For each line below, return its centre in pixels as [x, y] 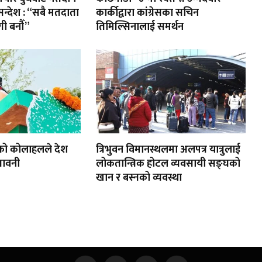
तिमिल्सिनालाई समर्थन [140, 27]
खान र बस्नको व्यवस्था [139, 178]
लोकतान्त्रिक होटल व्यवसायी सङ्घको [168, 164]
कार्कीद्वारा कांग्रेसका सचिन [147, 13]
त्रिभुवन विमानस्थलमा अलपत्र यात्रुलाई [168, 150]
